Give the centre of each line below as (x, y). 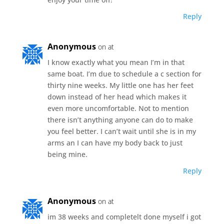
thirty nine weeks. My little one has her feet (120, 85)
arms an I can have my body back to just (115, 142)
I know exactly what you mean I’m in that (116, 62)
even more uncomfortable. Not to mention (118, 108)
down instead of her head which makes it (117, 96)
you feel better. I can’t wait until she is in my (121, 131)
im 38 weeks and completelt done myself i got (124, 216)
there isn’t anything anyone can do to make (120, 119)
